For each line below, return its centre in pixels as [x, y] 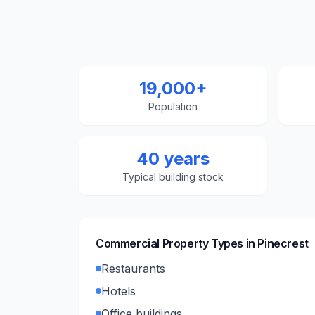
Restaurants [133, 269]
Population [173, 107]
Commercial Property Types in [177, 243]
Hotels [118, 291]
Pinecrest [283, 243]
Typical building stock [173, 177]
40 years [173, 159]
